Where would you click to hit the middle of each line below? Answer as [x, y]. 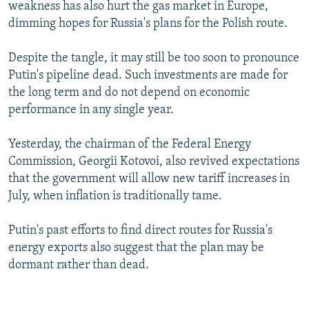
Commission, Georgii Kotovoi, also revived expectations [154, 161]
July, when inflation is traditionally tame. [115, 196]
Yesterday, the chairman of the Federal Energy [130, 144]
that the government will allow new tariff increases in [149, 179]
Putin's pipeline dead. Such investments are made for [148, 75]
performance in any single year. [91, 110]
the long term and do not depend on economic [129, 92]
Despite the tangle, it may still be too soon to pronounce [154, 58]
